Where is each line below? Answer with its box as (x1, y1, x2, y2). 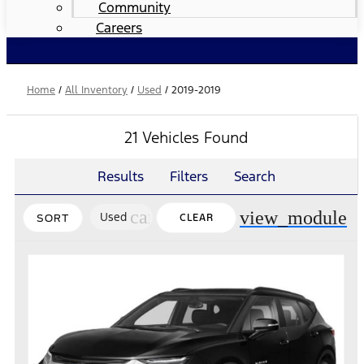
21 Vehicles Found (123, 128, 249, 147)
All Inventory (65, 84, 128, 97)
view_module (240, 207, 347, 228)
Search (233, 167, 275, 185)
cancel (130, 206, 181, 227)
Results (97, 167, 144, 185)
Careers (96, 19, 142, 37)
